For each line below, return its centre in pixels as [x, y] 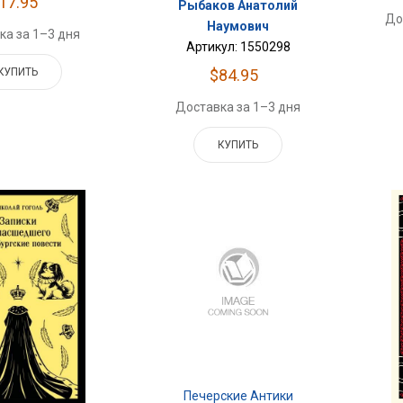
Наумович [238, 27]
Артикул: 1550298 [238, 47]
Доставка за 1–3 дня [238, 107]
